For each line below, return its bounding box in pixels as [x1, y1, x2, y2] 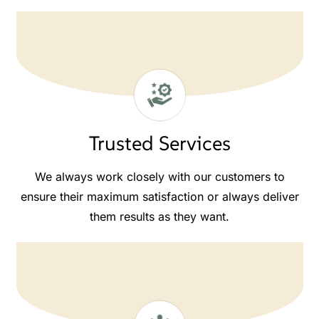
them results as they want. [90, 209, 229, 224]
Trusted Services [88, 131, 231, 157]
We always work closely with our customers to [34, 169, 285, 184]
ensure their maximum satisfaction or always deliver [20, 189, 299, 204]
